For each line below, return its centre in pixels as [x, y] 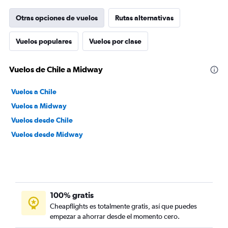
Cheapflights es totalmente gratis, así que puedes [123, 206]
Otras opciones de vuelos [57, 18]
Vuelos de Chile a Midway [56, 69]
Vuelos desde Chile [42, 120]
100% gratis [72, 195]
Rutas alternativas [144, 18]
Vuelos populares [44, 41]
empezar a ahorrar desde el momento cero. [115, 216]
